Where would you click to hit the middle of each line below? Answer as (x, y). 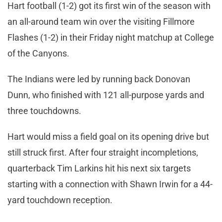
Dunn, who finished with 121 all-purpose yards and (106, 95)
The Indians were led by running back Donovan (99, 79)
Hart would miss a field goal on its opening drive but (108, 136)
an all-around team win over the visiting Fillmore (101, 21)
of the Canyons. (40, 53)
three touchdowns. (46, 111)
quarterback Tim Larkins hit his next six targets (99, 168)
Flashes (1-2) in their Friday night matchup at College (111, 37)
